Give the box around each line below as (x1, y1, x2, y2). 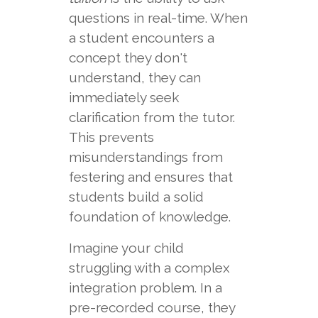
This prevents (68, 129, 154, 145)
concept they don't (68, 50, 187, 65)
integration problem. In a (68, 280, 222, 295)
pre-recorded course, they (68, 300, 235, 315)
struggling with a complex (68, 260, 230, 275)
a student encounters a (68, 30, 214, 45)
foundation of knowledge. (68, 209, 231, 224)
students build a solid (68, 189, 204, 204)
